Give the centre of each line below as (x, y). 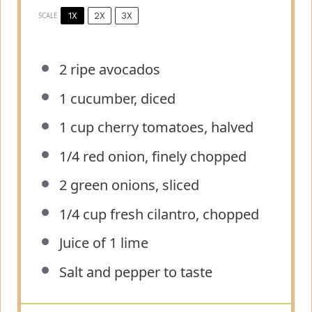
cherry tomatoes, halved (174, 127)
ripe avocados (114, 70)
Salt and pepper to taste (136, 272)
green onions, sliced (133, 185)
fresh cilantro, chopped (183, 214)
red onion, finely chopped (163, 156)
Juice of (84, 243)
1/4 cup (83, 214)
